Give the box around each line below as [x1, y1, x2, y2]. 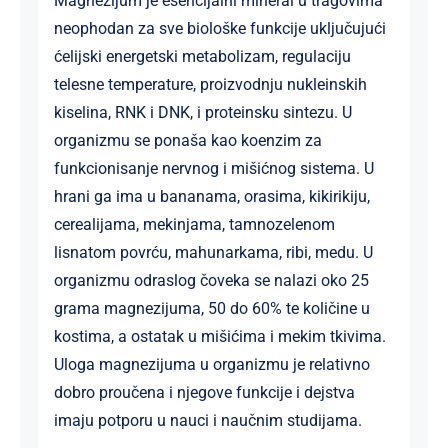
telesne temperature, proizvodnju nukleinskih [53, 75, 367, 95]
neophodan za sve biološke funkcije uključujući [53, 19, 386, 39]
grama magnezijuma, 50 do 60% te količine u [53, 299, 370, 319]
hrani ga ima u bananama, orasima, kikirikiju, [53, 187, 370, 207]
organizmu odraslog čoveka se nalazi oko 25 [53, 271, 369, 291]
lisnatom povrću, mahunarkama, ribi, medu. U [53, 243, 373, 263]
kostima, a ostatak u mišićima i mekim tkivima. [53, 327, 386, 347]
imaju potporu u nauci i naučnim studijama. [53, 411, 362, 431]
